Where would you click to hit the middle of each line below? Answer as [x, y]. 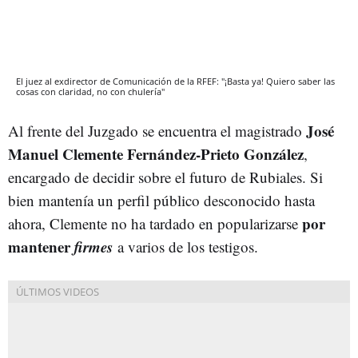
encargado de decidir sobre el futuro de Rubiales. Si [165, 177]
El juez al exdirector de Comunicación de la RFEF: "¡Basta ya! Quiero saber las [175, 81]
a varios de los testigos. [188, 246]
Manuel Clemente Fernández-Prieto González [156, 153]
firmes [93, 246]
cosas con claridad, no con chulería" [90, 91]
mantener [41, 246]
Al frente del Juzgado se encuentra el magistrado [157, 130]
